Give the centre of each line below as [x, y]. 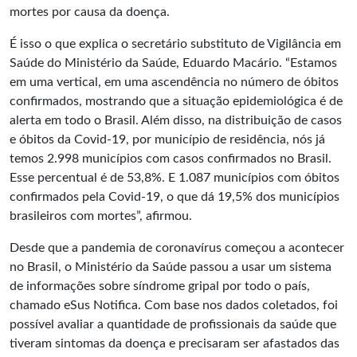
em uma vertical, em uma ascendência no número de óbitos [174, 82]
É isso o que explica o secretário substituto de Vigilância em [175, 44]
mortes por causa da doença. [90, 12]
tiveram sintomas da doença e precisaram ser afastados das [175, 343]
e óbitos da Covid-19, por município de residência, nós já [167, 139]
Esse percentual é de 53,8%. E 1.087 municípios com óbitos [175, 178]
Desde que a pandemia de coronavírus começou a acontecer [177, 248]
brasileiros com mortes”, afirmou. [102, 216]
